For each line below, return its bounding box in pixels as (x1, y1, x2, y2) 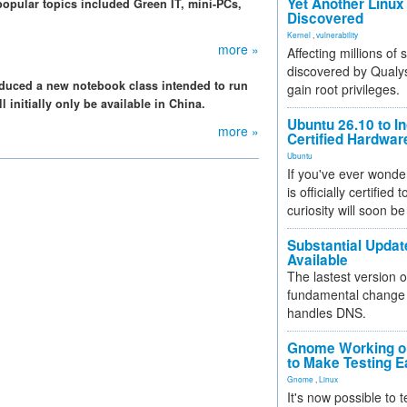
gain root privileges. (287, 80, 400, 98)
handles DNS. (287, 303, 366, 322)
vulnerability (316, 29, 358, 40)
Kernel (287, 29, 311, 40)
